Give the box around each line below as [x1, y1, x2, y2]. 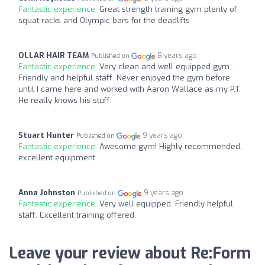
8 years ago [157, 51, 198, 61]
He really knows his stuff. [18, 95, 112, 106]
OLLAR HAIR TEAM [18, 50, 89, 61]
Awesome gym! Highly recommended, [99, 141, 242, 152]
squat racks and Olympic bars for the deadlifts [18, 15, 190, 26]
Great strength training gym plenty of [99, 4, 237, 15]
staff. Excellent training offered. [18, 210, 136, 221]
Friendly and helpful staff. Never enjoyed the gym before [18, 73, 230, 83]
